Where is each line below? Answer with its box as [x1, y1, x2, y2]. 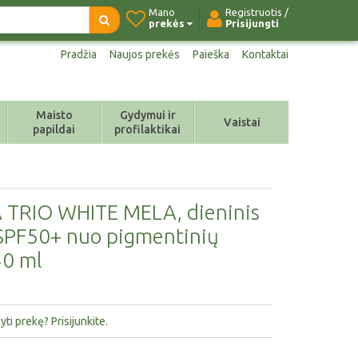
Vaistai [223, 116, 261, 129]
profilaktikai [114, 123, 181, 136]
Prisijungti [225, 18, 279, 29]
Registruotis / [225, 6, 288, 18]
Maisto [35, 109, 73, 121]
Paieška [193, 48, 229, 61]
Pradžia [61, 48, 97, 61]
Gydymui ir [119, 109, 176, 121]
